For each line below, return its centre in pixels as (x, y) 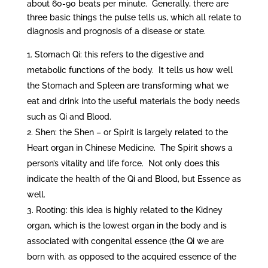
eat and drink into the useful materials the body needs (133, 101)
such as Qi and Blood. (69, 117)
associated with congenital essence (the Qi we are (125, 241)
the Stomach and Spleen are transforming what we (127, 86)
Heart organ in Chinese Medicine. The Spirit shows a (130, 148)
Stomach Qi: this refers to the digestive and (119, 55)
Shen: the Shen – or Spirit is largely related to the (131, 133)
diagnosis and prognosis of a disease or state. (116, 31)
